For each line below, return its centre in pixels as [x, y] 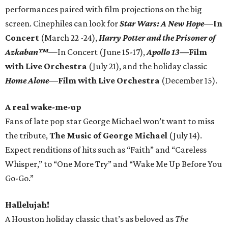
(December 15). [189, 80]
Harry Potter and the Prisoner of [157, 38]
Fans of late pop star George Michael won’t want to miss [110, 121]
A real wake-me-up [43, 107]
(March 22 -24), [69, 38]
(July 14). [186, 135]
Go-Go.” [19, 178]
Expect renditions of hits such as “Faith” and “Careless [106, 150]
